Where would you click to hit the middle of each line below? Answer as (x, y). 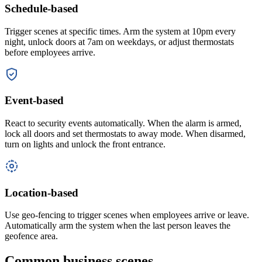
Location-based (42, 192)
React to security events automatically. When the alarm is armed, (123, 123)
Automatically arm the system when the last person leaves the (118, 226)
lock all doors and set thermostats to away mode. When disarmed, (125, 134)
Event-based (34, 101)
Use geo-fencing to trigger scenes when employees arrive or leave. (127, 215)
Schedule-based (42, 8)
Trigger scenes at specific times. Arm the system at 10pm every (120, 31)
